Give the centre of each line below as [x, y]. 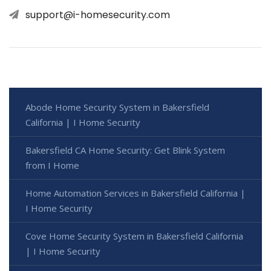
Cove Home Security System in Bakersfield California [134, 236]
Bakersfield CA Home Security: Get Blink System [125, 150]
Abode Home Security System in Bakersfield [117, 107]
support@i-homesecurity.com [98, 15]
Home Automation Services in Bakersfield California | [135, 193]
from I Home [52, 165]
